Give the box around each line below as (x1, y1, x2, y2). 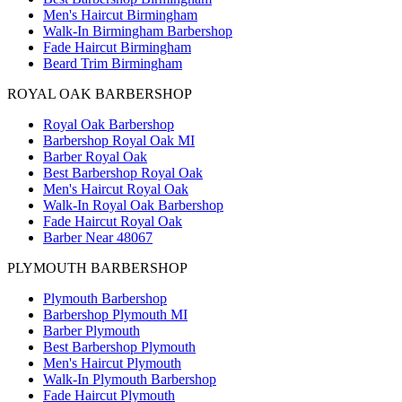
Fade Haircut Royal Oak (43, 213, 182, 229)
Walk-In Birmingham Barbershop (43, 22, 232, 39)
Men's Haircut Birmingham (43, 6, 197, 22)
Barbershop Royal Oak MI (43, 132, 195, 148)
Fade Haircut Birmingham (43, 39, 191, 55)
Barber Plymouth (43, 322, 140, 338)
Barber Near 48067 (43, 229, 153, 245)
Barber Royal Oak (43, 148, 147, 164)
